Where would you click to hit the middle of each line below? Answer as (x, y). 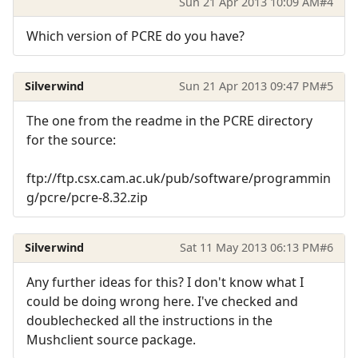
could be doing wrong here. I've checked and (162, 301)
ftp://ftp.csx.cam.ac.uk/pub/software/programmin (179, 178)
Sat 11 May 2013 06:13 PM (249, 248)
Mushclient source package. (111, 339)
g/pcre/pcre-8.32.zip (87, 197)
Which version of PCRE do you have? (135, 36)
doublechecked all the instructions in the (149, 320)
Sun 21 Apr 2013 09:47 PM (249, 86)
